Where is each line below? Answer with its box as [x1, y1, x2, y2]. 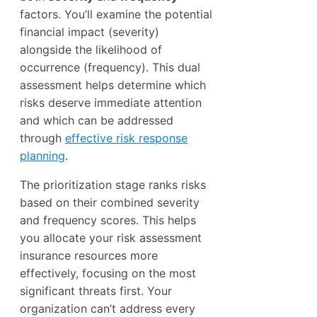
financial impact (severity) [20, 24, 159, 39]
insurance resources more [20, 248, 158, 263]
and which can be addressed [20, 113, 173, 127]
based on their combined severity [20, 195, 200, 209]
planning [20, 148, 65, 163]
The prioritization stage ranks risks [20, 177, 206, 192]
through [20, 130, 65, 145]
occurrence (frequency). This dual [20, 59, 200, 74]
